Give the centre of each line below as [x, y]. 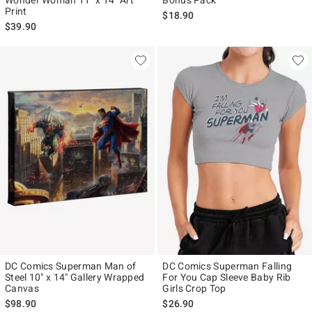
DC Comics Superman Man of [71, 266]
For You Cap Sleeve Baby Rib [227, 277]
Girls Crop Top [194, 288]
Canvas [22, 288]
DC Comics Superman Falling [227, 266]
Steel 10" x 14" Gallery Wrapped [75, 277]
